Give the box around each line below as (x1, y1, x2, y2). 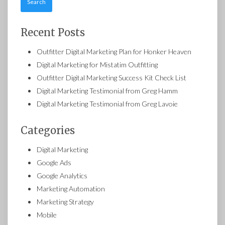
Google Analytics (37, 171, 87, 180)
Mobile (37, 210, 57, 219)
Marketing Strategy (37, 197, 94, 206)
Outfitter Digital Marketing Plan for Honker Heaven (37, 47, 191, 56)
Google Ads (37, 158, 71, 167)
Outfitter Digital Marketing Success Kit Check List (37, 73, 186, 82)
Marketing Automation (37, 184, 105, 193)
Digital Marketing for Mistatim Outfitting (37, 60, 158, 69)
